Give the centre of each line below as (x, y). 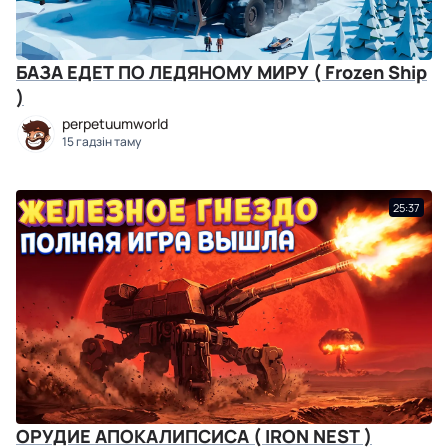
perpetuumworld (115, 123)
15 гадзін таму (101, 141)
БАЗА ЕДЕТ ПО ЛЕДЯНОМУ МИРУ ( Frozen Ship (221, 72)
